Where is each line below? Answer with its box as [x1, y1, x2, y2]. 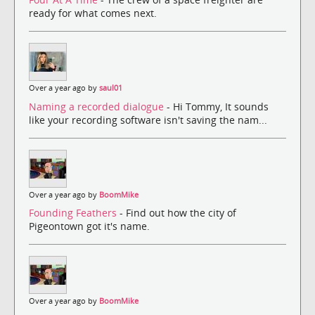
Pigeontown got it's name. [29, 219, 150, 233]
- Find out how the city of [120, 205, 236, 219]
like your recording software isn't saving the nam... [29, 112, 267, 127]
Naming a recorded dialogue [29, 99, 167, 113]
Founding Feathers [29, 205, 120, 219]
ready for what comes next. [29, 6, 157, 20]
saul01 [99, 83, 122, 94]
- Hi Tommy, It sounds [167, 99, 269, 113]
